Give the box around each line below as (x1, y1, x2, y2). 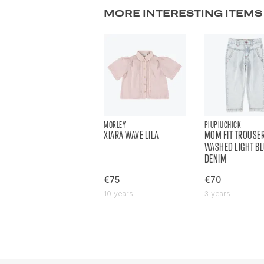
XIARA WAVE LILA (104, 129, 159, 142)
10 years (104, 189, 133, 199)
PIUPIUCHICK (204, 120, 242, 130)
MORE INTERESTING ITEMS (104, 7, 262, 18)
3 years (204, 189, 230, 199)
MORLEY (104, 120, 126, 130)
